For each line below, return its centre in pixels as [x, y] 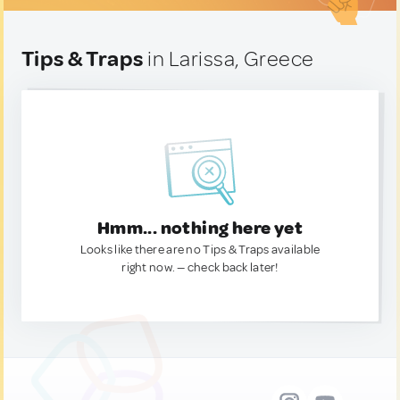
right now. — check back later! [200, 267]
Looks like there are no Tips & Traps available [200, 250]
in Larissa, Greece [229, 59]
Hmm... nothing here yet [200, 228]
